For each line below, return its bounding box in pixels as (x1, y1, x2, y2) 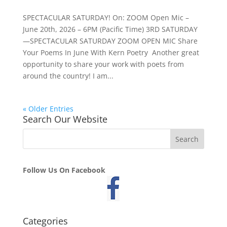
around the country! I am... (22, 71, 113, 81)
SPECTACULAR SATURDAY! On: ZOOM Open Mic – (22, 13, 189, 22)
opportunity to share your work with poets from (22, 59, 184, 69)
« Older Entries (22, 104, 73, 113)
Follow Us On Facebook (22, 165, 105, 175)
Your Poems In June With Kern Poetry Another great (22, 48, 199, 57)
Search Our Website (22, 113, 107, 125)
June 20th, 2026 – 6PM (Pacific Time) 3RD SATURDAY (22, 24, 198, 34)
